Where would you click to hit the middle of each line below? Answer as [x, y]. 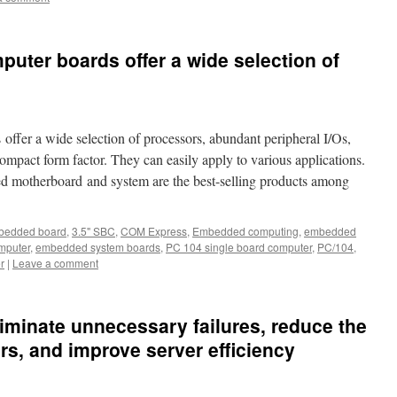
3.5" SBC [93, 231]
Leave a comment [55, 263]
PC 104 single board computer [239, 247]
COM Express [154, 231]
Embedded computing [245, 231]
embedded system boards [98, 247]
